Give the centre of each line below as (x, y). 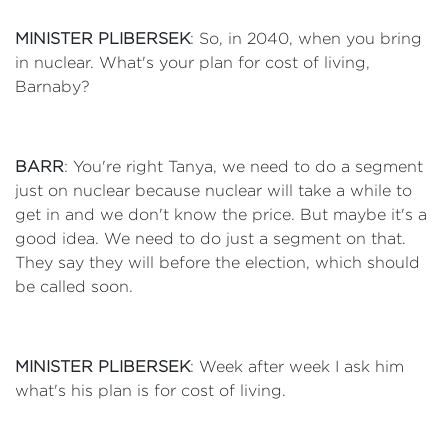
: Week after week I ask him (297, 366)
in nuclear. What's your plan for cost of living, (192, 62)
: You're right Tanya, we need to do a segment (243, 166)
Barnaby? (52, 86)
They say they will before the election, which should (217, 262)
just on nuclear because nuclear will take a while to (213, 190)
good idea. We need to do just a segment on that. (210, 238)
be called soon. (74, 286)
